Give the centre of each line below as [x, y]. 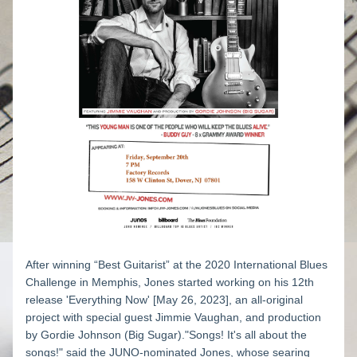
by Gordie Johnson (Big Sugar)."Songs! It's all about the [166, 335]
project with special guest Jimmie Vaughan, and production [173, 317]
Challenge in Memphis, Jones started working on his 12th [170, 282]
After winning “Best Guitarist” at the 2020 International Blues [177, 265]
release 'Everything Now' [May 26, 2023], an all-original [164, 300]
